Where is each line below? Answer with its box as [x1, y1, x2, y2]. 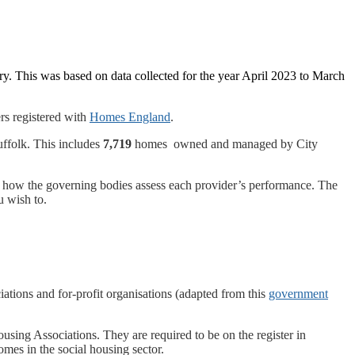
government [269, 286, 328, 300]
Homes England [90, 109, 170, 124]
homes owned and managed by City [132, 136, 318, 151]
